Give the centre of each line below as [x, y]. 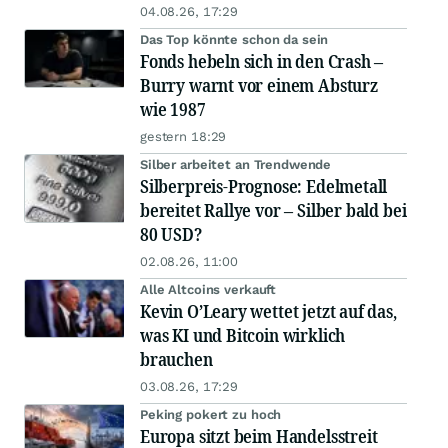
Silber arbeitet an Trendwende [236, 165]
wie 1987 [173, 109]
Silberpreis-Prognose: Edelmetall [264, 186]
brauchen [176, 359]
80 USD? [171, 234]
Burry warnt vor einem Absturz [259, 85]
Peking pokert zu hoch [211, 415]
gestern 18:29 [183, 137]
